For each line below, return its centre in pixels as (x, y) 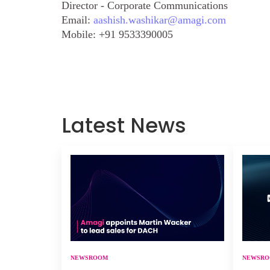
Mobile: (80, 34)
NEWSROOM (89, 258)
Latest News (124, 125)
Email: (77, 20)
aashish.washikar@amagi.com (160, 20)
